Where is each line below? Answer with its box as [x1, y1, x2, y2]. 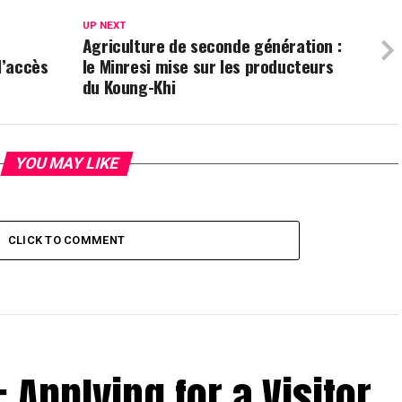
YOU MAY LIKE [12, 154, 121, 173]
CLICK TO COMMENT [7, 233, 126, 248]
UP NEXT [82, 20, 126, 32]
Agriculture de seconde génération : [82, 32, 342, 59]
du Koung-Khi [82, 74, 176, 100]
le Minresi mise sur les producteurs [82, 53, 334, 80]
